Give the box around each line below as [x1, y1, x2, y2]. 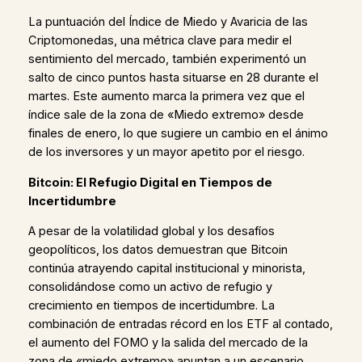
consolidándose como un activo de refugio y [27, 280, 272, 295]
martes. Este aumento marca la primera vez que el [27, 89, 305, 103]
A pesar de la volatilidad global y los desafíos [27, 224, 275, 239]
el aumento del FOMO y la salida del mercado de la [27, 335, 308, 351]
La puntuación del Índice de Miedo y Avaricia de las [27, 15, 308, 29]
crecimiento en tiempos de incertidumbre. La [27, 298, 275, 314]
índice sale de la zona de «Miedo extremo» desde [27, 107, 304, 122]
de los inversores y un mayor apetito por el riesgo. [27, 145, 305, 159]
